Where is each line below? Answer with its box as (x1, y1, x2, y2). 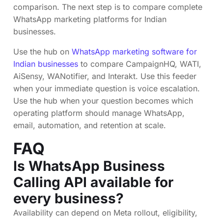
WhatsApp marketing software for (72, 46, 197, 56)
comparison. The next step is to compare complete (13, 1, 202, 12)
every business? (13, 190, 124, 207)
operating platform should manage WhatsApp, (13, 108, 185, 118)
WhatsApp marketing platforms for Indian (13, 14, 166, 24)
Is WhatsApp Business (13, 157, 165, 174)
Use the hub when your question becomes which (13, 95, 193, 106)
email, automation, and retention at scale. (13, 120, 166, 130)
